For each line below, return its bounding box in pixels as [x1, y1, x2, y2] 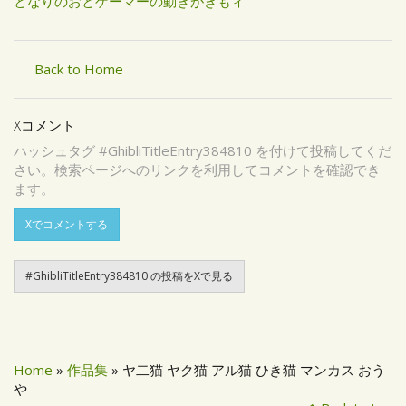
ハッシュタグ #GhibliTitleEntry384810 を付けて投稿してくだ [14, 141, 391, 159]
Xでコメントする [25, 216, 108, 232]
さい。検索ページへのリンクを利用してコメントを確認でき [14, 160, 381, 179]
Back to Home [34, 59, 123, 78]
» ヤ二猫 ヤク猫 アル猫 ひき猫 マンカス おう [108, 360, 385, 379]
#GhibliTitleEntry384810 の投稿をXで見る [25, 267, 233, 284]
